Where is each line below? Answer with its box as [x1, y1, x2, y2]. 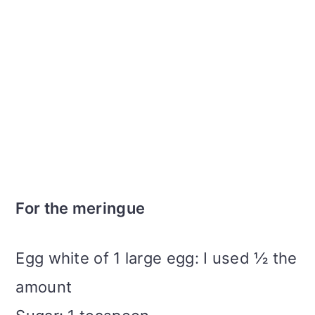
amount [15, 278, 72, 297]
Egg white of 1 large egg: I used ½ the [15, 249, 297, 268]
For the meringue [15, 199, 146, 218]
